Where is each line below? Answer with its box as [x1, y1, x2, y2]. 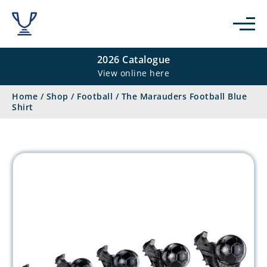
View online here [98, 67, 169, 79]
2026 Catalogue [97, 53, 170, 66]
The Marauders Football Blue [121, 91, 247, 102]
